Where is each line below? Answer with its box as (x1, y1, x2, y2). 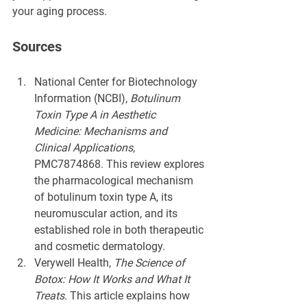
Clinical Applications (34, 141, 133, 155)
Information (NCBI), (34, 92, 130, 106)
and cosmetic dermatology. (34, 240, 165, 254)
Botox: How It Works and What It (34, 273, 193, 286)
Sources (12, 38, 62, 56)
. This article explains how (64, 289, 193, 303)
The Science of (114, 256, 188, 270)
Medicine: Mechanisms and (34, 125, 170, 138)
